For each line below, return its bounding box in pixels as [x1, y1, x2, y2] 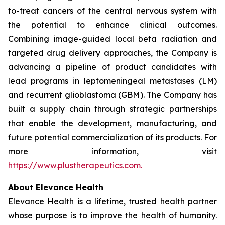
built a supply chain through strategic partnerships [8, 104, 217, 114]
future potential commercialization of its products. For [8, 132, 217, 142]
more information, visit [8, 146, 217, 156]
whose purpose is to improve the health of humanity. [8, 210, 217, 220]
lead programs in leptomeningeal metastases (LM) [8, 76, 217, 86]
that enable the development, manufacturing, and [8, 118, 217, 128]
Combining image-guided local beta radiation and [8, 34, 217, 44]
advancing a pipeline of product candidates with [8, 62, 217, 72]
